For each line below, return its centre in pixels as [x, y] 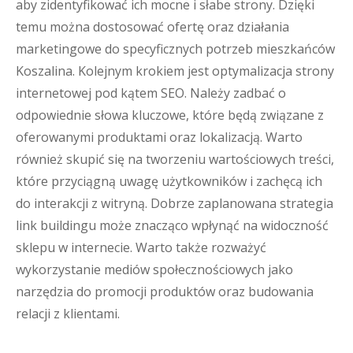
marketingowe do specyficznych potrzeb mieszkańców [175, 49]
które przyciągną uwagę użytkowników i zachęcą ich [169, 181]
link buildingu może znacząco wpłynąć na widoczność [172, 225]
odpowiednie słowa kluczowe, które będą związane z [170, 115]
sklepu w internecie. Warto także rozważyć [141, 247]
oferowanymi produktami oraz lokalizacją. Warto [159, 137]
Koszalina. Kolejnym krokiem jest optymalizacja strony [175, 71]
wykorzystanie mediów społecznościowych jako [154, 269]
